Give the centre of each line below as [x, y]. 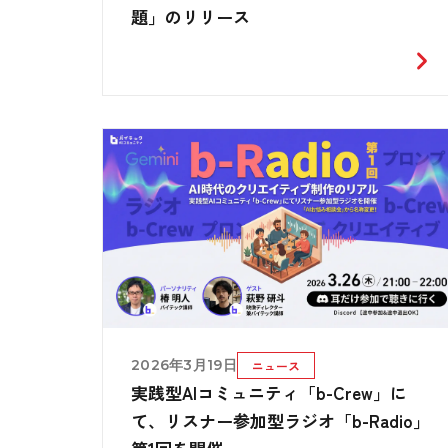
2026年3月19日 [184, 364]
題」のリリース [190, 16]
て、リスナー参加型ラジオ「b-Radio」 [280, 420]
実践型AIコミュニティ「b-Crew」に [269, 392]
